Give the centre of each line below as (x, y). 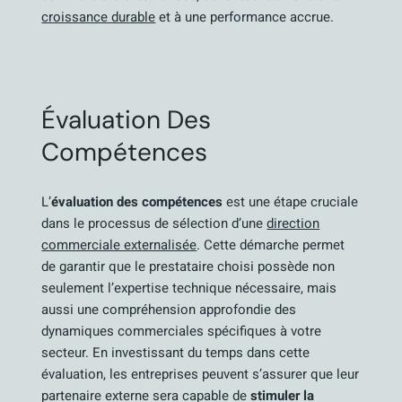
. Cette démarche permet (271, 245)
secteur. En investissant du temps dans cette (176, 353)
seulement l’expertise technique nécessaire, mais (189, 288)
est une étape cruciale (291, 202)
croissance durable (99, 17)
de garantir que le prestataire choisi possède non (188, 267)
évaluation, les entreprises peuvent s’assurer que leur (201, 374)
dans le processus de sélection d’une (154, 223)
